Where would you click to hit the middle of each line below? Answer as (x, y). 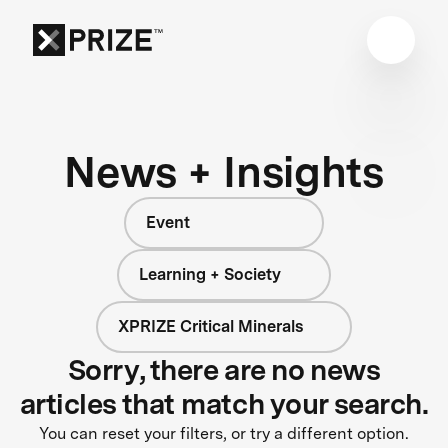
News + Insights (224, 171)
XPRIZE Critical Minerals (210, 326)
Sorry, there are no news (224, 369)
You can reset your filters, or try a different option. (224, 433)
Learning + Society (210, 274)
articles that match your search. (224, 403)
